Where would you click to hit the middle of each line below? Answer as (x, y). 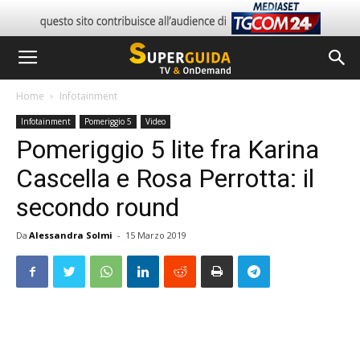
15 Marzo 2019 (156, 235)
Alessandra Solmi (71, 235)
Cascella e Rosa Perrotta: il (165, 178)
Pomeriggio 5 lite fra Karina (168, 149)
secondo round (98, 207)
